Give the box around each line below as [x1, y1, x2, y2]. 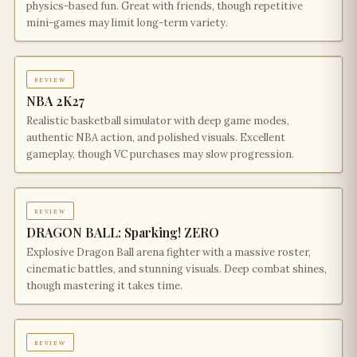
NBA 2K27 [26, 92, 84, 109]
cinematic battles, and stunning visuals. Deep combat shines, [26, 262, 327, 276]
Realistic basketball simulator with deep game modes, [26, 114, 289, 127]
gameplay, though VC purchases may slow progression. [26, 147, 294, 161]
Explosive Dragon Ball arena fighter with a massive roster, [26, 245, 311, 259]
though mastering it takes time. [26, 279, 182, 292]
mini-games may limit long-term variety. [26, 16, 228, 29]
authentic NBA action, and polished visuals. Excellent [26, 131, 285, 144]
